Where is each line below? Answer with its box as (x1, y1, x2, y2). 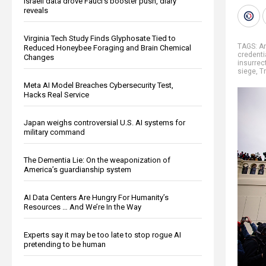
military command (24, 127, 85, 137)
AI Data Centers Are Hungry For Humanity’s (24, 192, 169, 202)
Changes (24, 52, 54, 62)
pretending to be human (24, 239, 106, 249)
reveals (24, 5, 48, 15)
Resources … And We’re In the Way (24, 202, 141, 211)
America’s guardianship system (24, 164, 131, 174)
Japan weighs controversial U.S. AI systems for (24, 118, 185, 127)
